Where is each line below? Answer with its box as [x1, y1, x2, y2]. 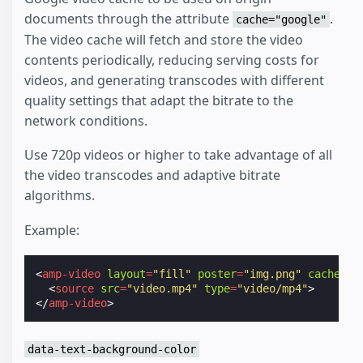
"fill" [152, 267, 192, 281]
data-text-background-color [28, 343, 196, 357]
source [55, 282, 95, 296]
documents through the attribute [24, 9, 233, 28]
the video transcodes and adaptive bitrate [24, 166, 280, 185]
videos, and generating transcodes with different [24, 70, 324, 89]
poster [198, 267, 237, 281]
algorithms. [24, 186, 95, 205]
